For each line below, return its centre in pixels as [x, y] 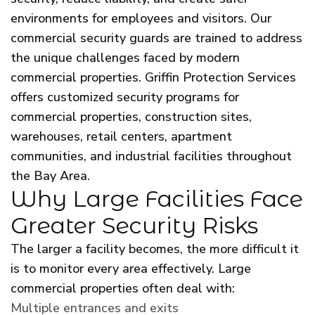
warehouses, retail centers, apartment [121, 136]
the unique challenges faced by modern [125, 57]
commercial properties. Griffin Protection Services [153, 77]
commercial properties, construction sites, [131, 116]
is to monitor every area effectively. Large [131, 268]
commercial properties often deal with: [123, 288]
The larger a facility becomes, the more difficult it [155, 249]
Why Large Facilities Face [157, 198]
